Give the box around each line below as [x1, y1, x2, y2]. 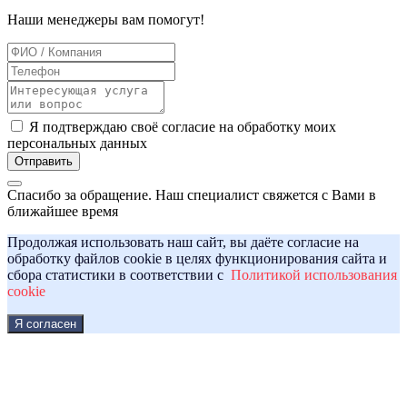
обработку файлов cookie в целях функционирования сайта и [7, 250, 387, 266]
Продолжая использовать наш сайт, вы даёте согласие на [7, 233, 359, 250]
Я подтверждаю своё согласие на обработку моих [29, 118, 336, 134]
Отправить [15, 154, 73, 168]
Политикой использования [231, 266, 397, 283]
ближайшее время [7, 203, 118, 219]
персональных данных [7, 134, 147, 151]
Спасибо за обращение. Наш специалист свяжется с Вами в [7, 186, 376, 203]
